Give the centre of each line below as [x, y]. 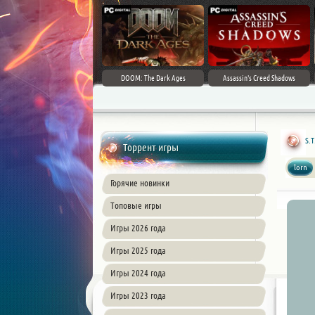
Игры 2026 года [138, 228]
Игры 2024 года [138, 273]
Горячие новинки [140, 183]
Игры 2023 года [138, 295]
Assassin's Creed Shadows [259, 78]
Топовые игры [136, 205]
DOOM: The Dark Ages [153, 78]
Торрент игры [151, 147]
